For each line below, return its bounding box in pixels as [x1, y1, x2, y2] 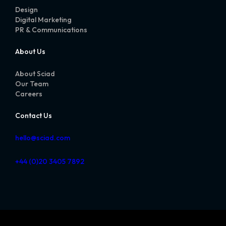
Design [15, 5, 38, 15]
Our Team [15, 79, 48, 88]
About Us [15, 47, 45, 56]
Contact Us [15, 111, 52, 121]
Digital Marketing [15, 15, 72, 25]
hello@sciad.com [15, 133, 70, 142]
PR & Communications [15, 25, 87, 35]
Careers [15, 89, 42, 98]
